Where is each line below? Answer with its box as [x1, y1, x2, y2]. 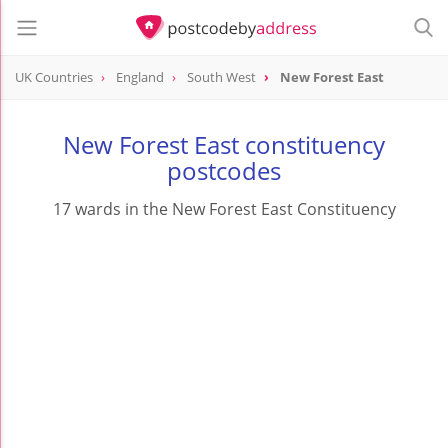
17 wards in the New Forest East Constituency [52, 198, 396, 221]
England [116, 68, 164, 87]
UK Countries [15, 68, 93, 87]
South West [187, 68, 256, 87]
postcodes [167, 154, 281, 188]
